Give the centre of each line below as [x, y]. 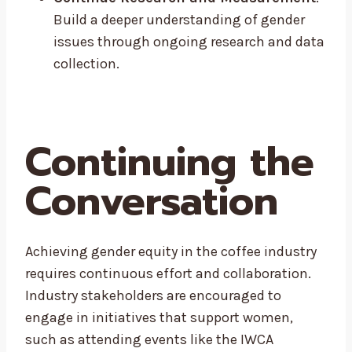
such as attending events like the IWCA [149, 340]
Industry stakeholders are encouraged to [153, 296]
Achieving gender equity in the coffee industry [171, 252]
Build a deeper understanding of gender [179, 20]
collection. [86, 64]
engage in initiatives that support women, [159, 318]
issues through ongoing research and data [189, 42]
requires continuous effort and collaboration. [168, 274]
